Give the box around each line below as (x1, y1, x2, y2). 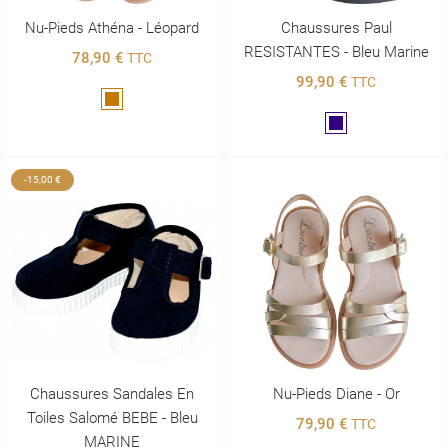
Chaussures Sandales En (30, 384, 194, 403)
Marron (111, 93, 157, 110)
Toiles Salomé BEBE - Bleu (26, 408, 198, 427)
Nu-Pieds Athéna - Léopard (25, 19, 199, 38)
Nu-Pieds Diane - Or (272, 384, 400, 403)
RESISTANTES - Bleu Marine (243, 43, 429, 62)
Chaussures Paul (280, 19, 392, 38)
